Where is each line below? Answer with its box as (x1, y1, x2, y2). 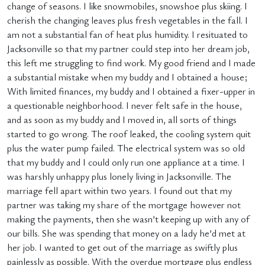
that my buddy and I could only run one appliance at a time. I (7, 156, 245, 169)
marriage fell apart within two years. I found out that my (7, 184, 232, 197)
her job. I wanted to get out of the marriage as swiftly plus (7, 241, 238, 254)
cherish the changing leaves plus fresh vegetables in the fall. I (7, 14, 248, 27)
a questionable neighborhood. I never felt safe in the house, (7, 99, 242, 112)
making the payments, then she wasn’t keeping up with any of (7, 212, 250, 225)
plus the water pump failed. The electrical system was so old (7, 141, 245, 154)
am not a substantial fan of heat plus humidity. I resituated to (7, 28, 248, 41)
